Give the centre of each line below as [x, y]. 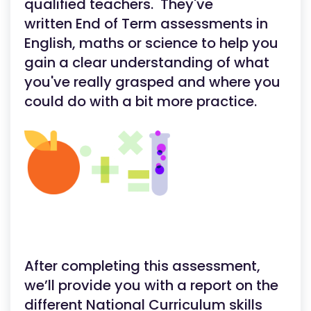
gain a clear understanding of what [147, 62]
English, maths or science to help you [151, 43]
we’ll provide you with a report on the [151, 285]
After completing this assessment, [142, 266]
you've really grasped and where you [152, 82]
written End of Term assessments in [146, 24]
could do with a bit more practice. [141, 101]
